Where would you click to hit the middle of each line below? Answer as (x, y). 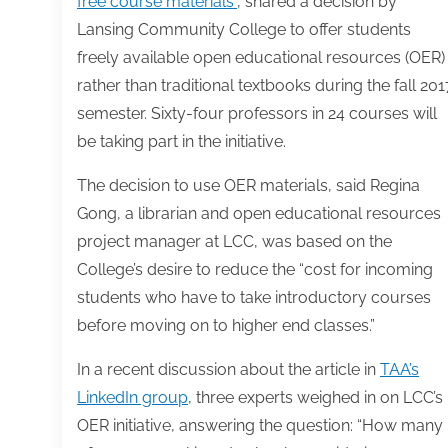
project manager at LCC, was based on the (234, 242)
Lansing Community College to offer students (244, 30)
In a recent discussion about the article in (228, 370)
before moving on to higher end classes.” (226, 326)
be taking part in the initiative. (181, 142)
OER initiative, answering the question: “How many (260, 426)
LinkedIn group (132, 398)
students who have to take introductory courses (254, 298)
